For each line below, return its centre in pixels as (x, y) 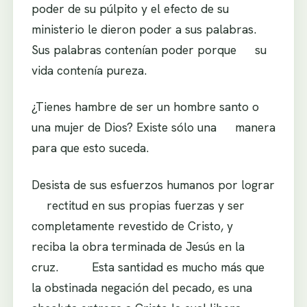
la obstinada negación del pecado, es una (151, 288)
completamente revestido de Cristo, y (139, 226)
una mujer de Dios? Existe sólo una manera (153, 127)
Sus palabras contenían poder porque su (149, 49)
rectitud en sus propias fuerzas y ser (138, 206)
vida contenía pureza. (89, 70)
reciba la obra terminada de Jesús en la (138, 247)
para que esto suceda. (90, 148)
